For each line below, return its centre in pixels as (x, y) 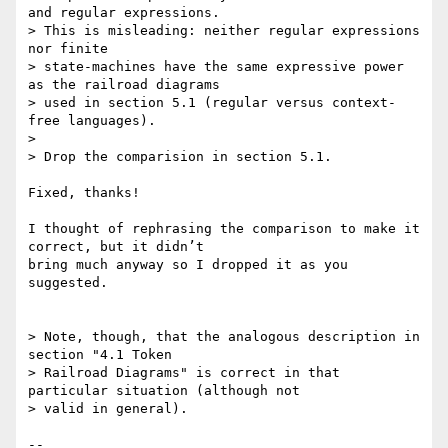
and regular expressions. (124, 13)
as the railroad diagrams (124, 85)
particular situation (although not (164, 391)
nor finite (68, 49)
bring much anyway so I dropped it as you (188, 265)
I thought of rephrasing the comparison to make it (224, 229)
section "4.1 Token (100, 355)
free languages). (92, 121)
